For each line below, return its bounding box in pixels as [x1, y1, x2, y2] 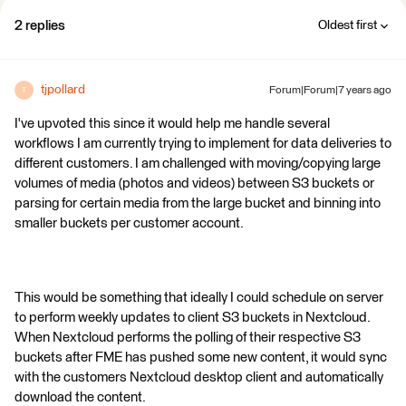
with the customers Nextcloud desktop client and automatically [14, 371, 383, 384]
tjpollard [41, 83, 85, 96]
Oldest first [318, 19, 377, 32]
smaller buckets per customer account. [14, 217, 244, 230]
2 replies [14, 19, 65, 33]
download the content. [14, 391, 146, 404]
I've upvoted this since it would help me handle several [14, 117, 330, 130]
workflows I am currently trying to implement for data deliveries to [14, 137, 391, 150]
